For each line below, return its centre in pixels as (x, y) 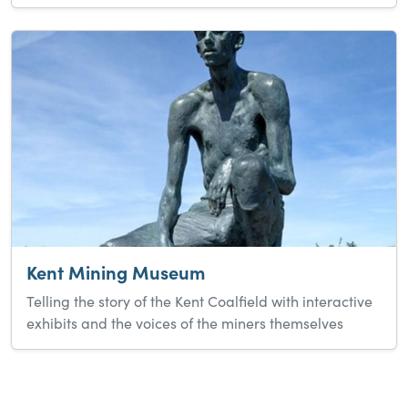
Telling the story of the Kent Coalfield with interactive (199, 301)
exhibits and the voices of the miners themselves (185, 323)
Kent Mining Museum (116, 272)
